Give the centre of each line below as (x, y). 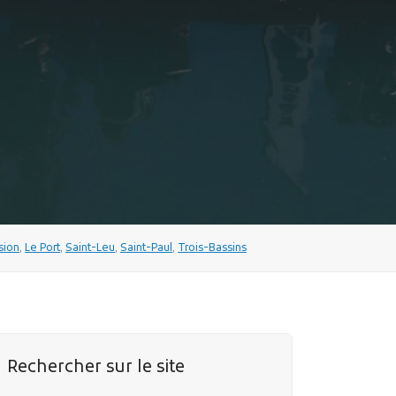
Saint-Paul (146, 248)
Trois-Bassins (212, 248)
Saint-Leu (90, 248)
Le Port (42, 248)
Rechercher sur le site (96, 368)
